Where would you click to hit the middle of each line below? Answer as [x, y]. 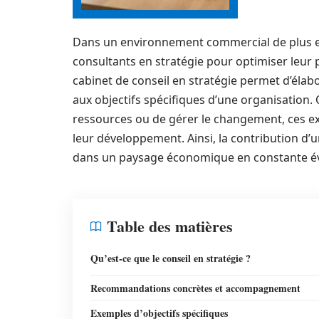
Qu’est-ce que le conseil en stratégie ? [171, 258]
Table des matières [170, 226]
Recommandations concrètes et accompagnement [195, 288]
